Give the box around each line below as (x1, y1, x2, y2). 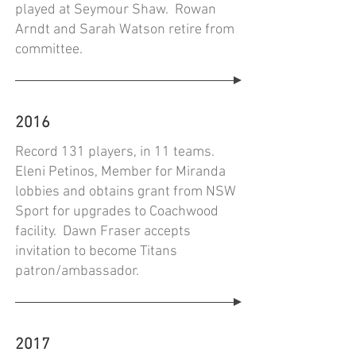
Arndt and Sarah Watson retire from (15, 21, 234, 38)
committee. (15, 41, 83, 58)
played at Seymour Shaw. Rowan (15, 2, 216, 18)
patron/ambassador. (15, 263, 139, 280)
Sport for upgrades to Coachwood (15, 203, 219, 220)
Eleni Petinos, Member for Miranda (15, 164, 226, 180)
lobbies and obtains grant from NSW (15, 184, 236, 200)
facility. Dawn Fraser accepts (15, 223, 191, 240)
